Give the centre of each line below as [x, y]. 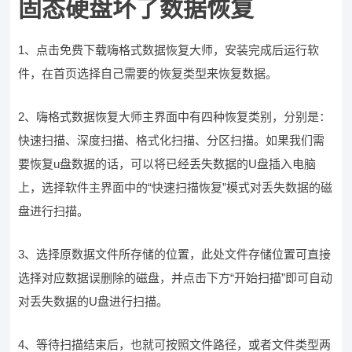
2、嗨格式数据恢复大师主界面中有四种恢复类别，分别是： [175, 117]
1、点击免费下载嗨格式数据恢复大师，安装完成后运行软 [169, 50]
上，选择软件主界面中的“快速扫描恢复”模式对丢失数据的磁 [176, 187]
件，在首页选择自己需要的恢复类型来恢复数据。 [148, 73]
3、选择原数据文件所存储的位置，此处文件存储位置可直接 [175, 254]
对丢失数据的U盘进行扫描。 [93, 301]
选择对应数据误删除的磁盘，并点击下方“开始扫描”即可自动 [176, 278]
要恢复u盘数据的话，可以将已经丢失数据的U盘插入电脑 [167, 164]
